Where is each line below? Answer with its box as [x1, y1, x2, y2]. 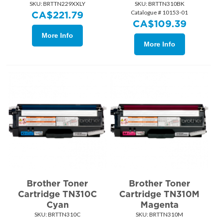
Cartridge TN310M [119, 188, 200, 199]
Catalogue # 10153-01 [131, 9, 188, 16]
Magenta [140, 199, 179, 210]
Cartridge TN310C [18, 188, 97, 199]
